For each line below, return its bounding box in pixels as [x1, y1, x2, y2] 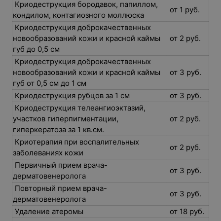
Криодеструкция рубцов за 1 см [13, 91, 132, 100]
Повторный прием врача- [13, 184, 107, 193]
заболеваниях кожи [13, 148, 85, 157]
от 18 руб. [168, 207, 206, 216]
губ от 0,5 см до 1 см [13, 78, 88, 88]
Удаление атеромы [13, 207, 85, 216]
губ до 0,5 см [13, 44, 62, 54]
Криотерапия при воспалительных [13, 137, 139, 147]
